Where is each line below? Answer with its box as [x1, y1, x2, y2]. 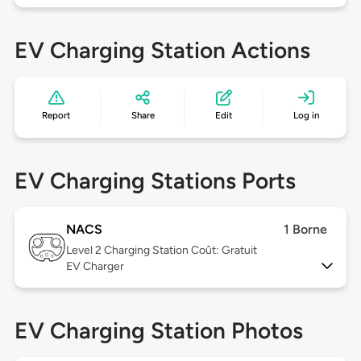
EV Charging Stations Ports [14, 167, 296, 195]
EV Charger [65, 259, 124, 274]
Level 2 [65, 243, 104, 258]
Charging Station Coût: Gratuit [103, 243, 257, 258]
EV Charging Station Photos [14, 317, 303, 345]
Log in [293, 110, 319, 122]
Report [42, 110, 71, 122]
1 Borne [284, 222, 328, 238]
